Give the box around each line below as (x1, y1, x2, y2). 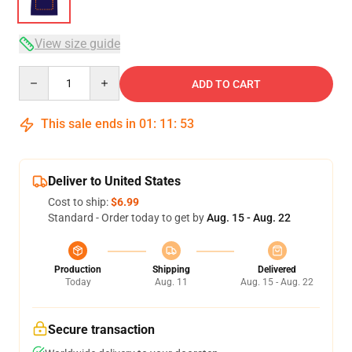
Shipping (152, 264, 190, 275)
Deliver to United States (48, 174, 181, 189)
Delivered (258, 264, 296, 275)
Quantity (18, 67, 61, 79)
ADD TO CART (192, 78, 261, 90)
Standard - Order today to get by (48, 211, 207, 224)
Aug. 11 (154, 277, 188, 288)
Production (54, 264, 101, 275)
